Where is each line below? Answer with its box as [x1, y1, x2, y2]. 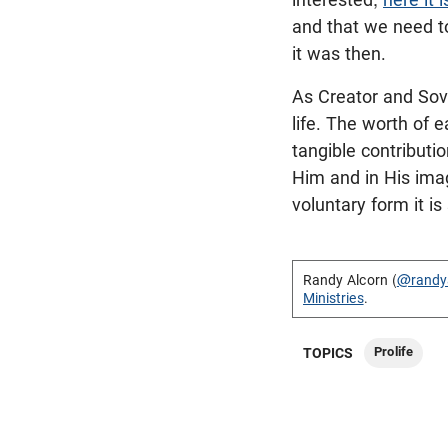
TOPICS [303, 344, 354, 361]
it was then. [292, 42, 386, 64]
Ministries [303, 289, 364, 306]
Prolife [374, 343, 413, 359]
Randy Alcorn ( [303, 271, 397, 288]
